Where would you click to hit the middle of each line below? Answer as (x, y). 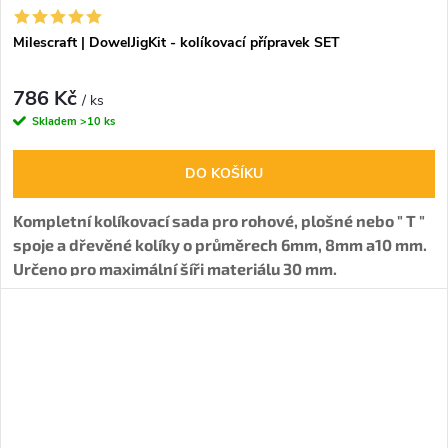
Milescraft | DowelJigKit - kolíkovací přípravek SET (176, 42)
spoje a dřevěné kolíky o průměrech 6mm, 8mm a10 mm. (220, 245)
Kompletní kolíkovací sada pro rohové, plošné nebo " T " (219, 221)
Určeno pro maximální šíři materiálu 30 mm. (175, 269)
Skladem (56, 122)
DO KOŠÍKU (224, 174)
